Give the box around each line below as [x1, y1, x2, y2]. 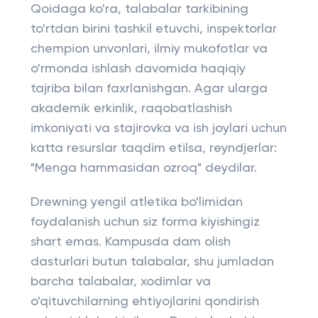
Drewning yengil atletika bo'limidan [30, 196, 243, 209]
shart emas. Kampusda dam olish [30, 236, 231, 248]
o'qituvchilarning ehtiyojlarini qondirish [30, 295, 259, 308]
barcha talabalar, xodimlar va [30, 275, 211, 288]
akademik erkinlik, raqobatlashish [30, 102, 232, 115]
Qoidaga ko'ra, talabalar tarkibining [30, 3, 248, 16]
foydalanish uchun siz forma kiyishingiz [30, 216, 260, 229]
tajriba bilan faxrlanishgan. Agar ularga [30, 82, 268, 95]
